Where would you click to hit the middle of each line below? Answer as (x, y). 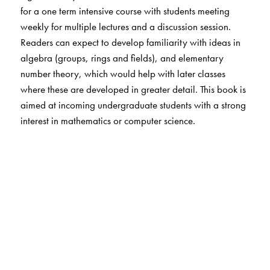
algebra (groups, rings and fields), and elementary (122, 58)
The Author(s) (58, 214)
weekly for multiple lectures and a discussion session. (125, 27)
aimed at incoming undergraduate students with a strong (133, 105)
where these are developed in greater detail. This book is (133, 89)
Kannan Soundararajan (68, 238)
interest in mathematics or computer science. (108, 121)
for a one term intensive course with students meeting (125, 11)
